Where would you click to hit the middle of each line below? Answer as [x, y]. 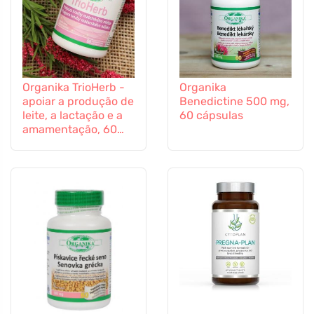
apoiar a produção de [78, 101]
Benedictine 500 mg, [234, 101]
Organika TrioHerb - [74, 87]
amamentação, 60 [70, 129]
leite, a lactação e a [73, 115]
